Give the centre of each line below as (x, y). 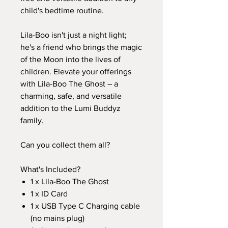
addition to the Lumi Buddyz (70, 108)
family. (32, 120)
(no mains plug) (58, 218)
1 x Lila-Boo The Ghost (70, 181)
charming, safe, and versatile (71, 96)
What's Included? (50, 169)
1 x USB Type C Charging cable (85, 206)
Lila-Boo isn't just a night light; (74, 35)
